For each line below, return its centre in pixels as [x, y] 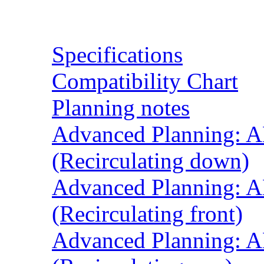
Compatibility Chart [145, 81]
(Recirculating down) [151, 161]
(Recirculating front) [147, 214]
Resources [80, 16]
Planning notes [121, 108]
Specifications [117, 55]
